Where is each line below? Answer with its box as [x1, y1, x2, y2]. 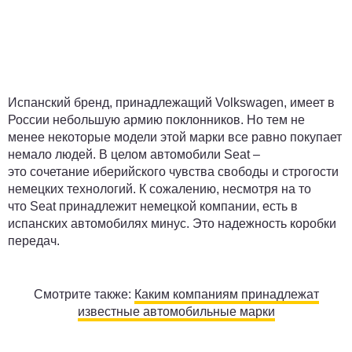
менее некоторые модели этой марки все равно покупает [8, 130, 342, 144]
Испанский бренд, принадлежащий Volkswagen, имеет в [8, 96, 335, 109]
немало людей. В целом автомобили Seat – [8, 148, 260, 161]
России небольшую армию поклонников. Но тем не [8, 113, 305, 126]
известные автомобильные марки [77, 305, 275, 318]
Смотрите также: [33, 288, 134, 301]
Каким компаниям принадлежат [134, 288, 319, 301]
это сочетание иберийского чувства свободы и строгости [8, 165, 339, 178]
